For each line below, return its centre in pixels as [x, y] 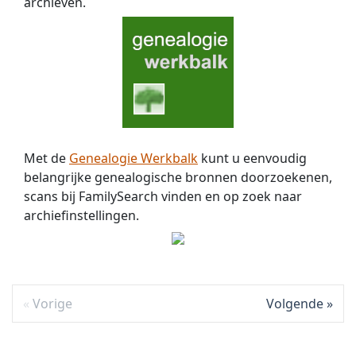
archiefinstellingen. [81, 215]
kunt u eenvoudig [252, 158]
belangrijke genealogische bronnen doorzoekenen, [178, 177]
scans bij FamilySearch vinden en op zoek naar [163, 196]
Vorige [52, 304]
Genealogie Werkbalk [133, 158]
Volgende [295, 304]
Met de [46, 158]
